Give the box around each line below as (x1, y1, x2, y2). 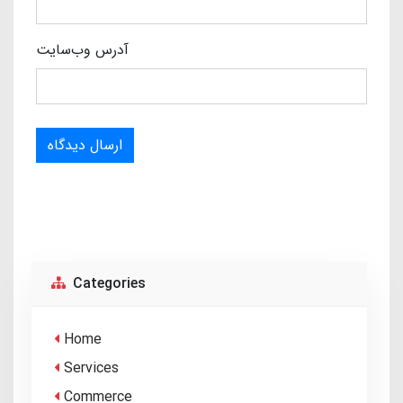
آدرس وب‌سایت (36, 39, 129, 62)
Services (64, 356, 119, 380)
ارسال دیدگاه (48, 133, 122, 157)
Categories (67, 272, 146, 295)
